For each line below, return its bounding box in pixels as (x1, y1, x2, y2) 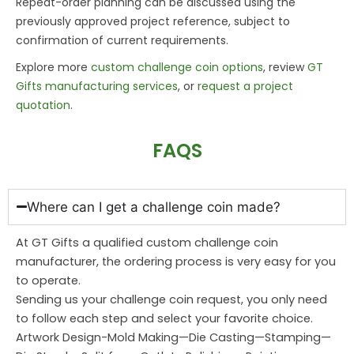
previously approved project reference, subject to (16, 13, 290, 29)
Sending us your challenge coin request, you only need (16, 291, 327, 307)
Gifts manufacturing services (16, 77, 178, 94)
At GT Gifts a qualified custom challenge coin (16, 234, 278, 250)
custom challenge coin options (91, 58, 263, 75)
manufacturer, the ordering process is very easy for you (16, 253, 336, 269)
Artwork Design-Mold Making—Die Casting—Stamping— (16, 329, 331, 345)
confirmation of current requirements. (16, 32, 228, 48)
